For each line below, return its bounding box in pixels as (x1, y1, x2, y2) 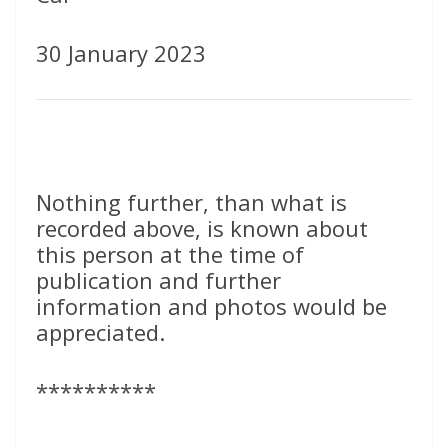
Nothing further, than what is (36, 187, 347, 218)
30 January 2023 (36, 38, 206, 69)
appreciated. (36, 317, 165, 348)
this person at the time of (36, 239, 304, 270)
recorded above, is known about (36, 213, 368, 244)
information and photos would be (36, 291, 387, 322)
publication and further (36, 265, 281, 296)
